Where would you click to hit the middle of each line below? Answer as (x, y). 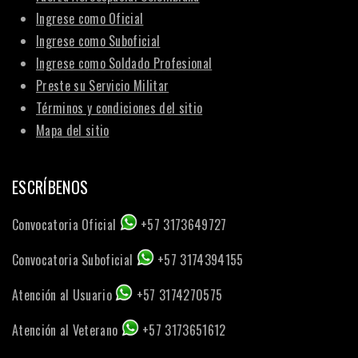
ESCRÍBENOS (50, 187)
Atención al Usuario (64, 295)
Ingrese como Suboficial (98, 41)
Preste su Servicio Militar (103, 86)
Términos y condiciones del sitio (119, 108)
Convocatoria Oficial (66, 225)
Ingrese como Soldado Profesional (124, 64)
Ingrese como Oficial (90, 19)
